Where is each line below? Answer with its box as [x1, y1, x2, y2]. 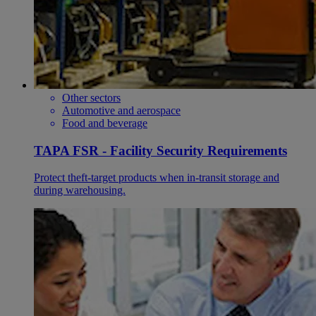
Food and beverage [62, 116, 147, 129]
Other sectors [62, 91, 121, 104]
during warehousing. [34, 184, 126, 197]
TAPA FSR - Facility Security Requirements [34, 142, 287, 158]
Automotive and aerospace [62, 104, 181, 116]
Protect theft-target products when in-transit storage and [34, 171, 279, 184]
